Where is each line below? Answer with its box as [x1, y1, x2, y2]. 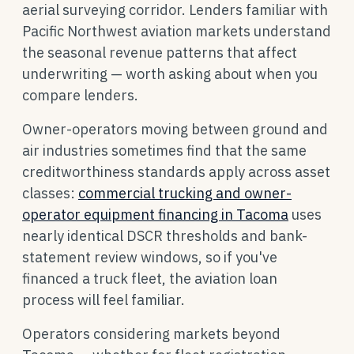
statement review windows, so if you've [22, 248, 277, 266]
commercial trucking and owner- [78, 184, 292, 202]
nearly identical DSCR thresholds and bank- [22, 227, 307, 245]
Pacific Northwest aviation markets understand [22, 22, 331, 40]
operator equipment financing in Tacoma [22, 205, 288, 224]
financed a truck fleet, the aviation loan [22, 269, 277, 288]
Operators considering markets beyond [22, 325, 281, 343]
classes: [22, 184, 78, 202]
